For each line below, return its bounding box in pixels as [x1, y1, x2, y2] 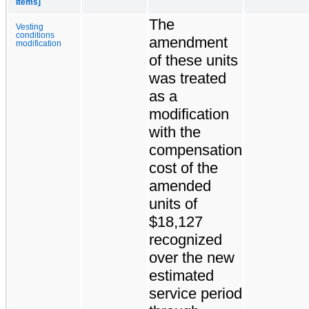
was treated [149, 69, 226, 87]
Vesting [16, 22, 43, 31]
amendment [149, 33, 228, 51]
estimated [149, 266, 214, 284]
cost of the [149, 159, 218, 177]
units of [149, 195, 197, 212]
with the [149, 123, 201, 141]
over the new [149, 248, 235, 266]
